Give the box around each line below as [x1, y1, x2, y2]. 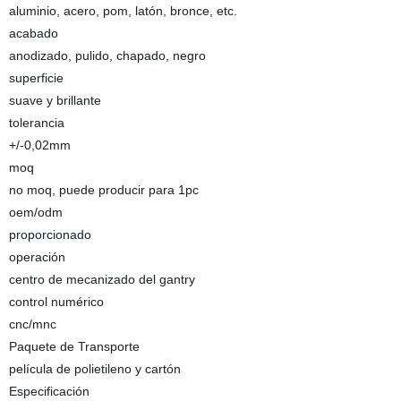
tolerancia [8, 115, 64, 130]
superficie [8, 71, 64, 85]
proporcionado [8, 227, 91, 242]
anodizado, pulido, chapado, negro [8, 48, 206, 63]
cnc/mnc [8, 317, 56, 331]
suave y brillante [8, 93, 101, 107]
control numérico [8, 294, 104, 309]
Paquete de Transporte [8, 339, 140, 354]
